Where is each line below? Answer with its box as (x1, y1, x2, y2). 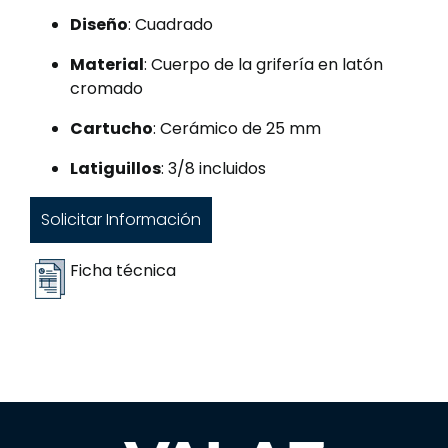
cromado (70, 77, 143, 100)
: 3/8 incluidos (161, 157, 266, 180)
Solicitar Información (40, 207, 201, 231)
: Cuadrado (128, 13, 213, 36)
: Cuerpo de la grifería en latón (144, 53, 383, 76)
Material (70, 53, 144, 76)
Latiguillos (70, 157, 161, 180)
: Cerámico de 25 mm (153, 117, 321, 140)
